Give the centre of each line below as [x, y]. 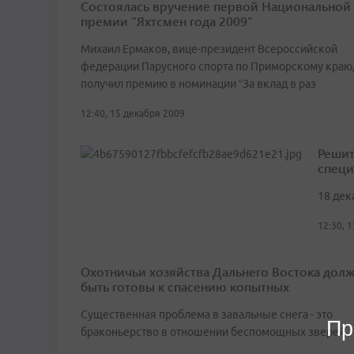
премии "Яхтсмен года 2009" [167, 21]
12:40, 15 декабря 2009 [133, 114]
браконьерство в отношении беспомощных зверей [213, 332]
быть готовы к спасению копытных [185, 287]
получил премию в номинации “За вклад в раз [198, 84]
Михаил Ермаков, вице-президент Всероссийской [209, 49]
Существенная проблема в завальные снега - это [207, 315]
